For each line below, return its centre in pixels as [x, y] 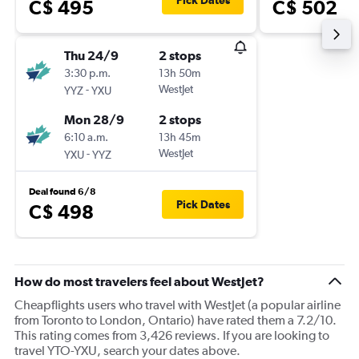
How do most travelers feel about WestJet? [139, 281]
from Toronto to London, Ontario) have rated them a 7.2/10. [175, 320]
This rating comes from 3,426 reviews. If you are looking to [172, 335]
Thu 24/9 [91, 55]
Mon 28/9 [94, 119]
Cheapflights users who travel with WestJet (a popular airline [177, 305]
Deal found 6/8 [63, 192]
